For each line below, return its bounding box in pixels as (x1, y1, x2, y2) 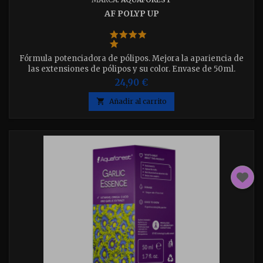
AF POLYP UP (104, 8, 159, 19)
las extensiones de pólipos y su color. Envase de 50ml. (28, 64, 235, 74)
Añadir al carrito (109, 97, 167, 106)
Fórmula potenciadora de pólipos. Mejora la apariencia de (19, 53, 244, 63)
